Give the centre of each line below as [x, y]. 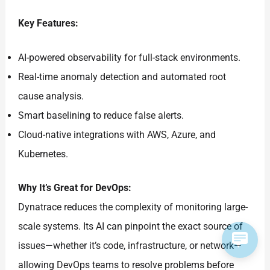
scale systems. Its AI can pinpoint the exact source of [131, 227]
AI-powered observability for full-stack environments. [130, 58]
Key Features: [49, 23]
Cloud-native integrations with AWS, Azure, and [117, 135]
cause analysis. [51, 96]
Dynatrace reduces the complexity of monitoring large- [133, 207]
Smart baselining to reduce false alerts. [101, 116]
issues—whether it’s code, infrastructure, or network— [130, 246]
